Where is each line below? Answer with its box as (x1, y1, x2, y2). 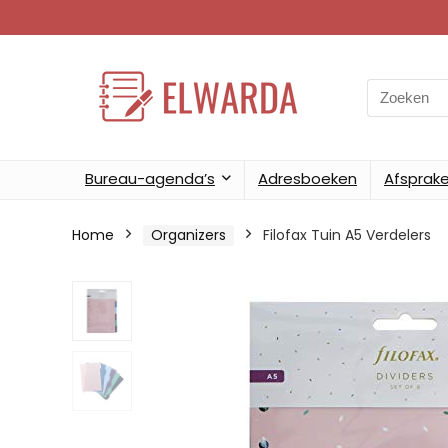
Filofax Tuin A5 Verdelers (263, 225, 431, 245)
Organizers (151, 225, 226, 245)
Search (366, 78, 418, 100)
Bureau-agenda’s (85, 168, 215, 189)
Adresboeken (258, 168, 357, 189)
